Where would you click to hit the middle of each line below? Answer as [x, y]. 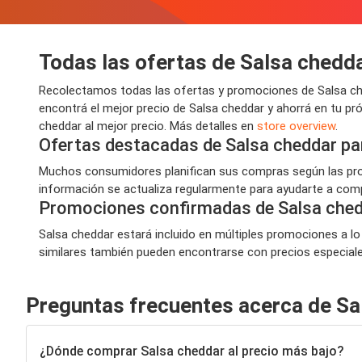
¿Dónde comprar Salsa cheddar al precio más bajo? [192, 351]
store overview [296, 126]
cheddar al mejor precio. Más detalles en [148, 126]
